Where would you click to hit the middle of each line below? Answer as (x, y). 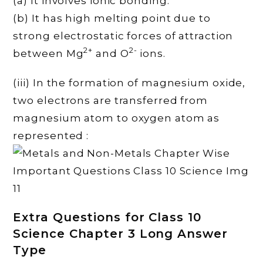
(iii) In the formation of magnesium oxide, (129, 82)
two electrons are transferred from (111, 100)
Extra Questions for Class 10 (107, 217)
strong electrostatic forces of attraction (123, 36)
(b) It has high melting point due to (112, 18)
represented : (51, 135)
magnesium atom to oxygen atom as (117, 118)
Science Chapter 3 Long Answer (120, 233)
